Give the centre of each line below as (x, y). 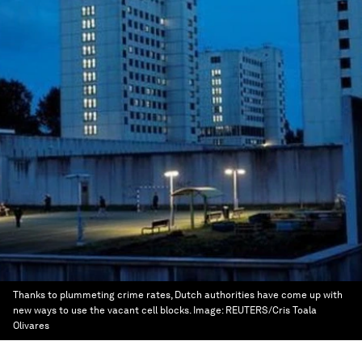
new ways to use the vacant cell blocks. (103, 310)
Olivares (31, 326)
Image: (209, 310)
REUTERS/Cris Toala (271, 310)
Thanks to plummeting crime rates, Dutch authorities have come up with (178, 295)
